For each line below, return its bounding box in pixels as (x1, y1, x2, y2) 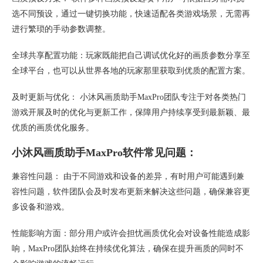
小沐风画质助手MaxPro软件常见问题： (12, 146, 197, 159)
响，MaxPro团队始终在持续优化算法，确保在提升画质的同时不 (12, 244, 244, 253)
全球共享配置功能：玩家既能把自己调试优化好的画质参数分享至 (12, 50, 250, 60)
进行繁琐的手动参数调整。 (12, 24, 110, 33)
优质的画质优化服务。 (12, 123, 94, 132)
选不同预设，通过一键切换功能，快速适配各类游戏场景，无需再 (12, 9, 250, 18)
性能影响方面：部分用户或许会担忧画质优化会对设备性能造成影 (12, 228, 250, 238)
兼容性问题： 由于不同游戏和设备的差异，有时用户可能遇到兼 (12, 171, 244, 181)
